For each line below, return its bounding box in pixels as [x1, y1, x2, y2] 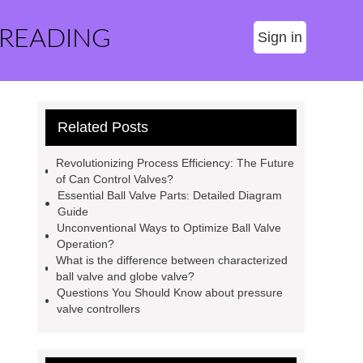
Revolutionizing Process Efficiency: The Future [56, 156, 295, 169]
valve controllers [56, 302, 140, 315]
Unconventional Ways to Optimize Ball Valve [57, 221, 282, 234]
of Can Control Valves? [56, 173, 174, 186]
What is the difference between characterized [56, 254, 288, 267]
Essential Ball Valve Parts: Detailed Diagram [57, 189, 282, 202]
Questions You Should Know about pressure [56, 286, 283, 299]
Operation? [57, 237, 115, 250]
